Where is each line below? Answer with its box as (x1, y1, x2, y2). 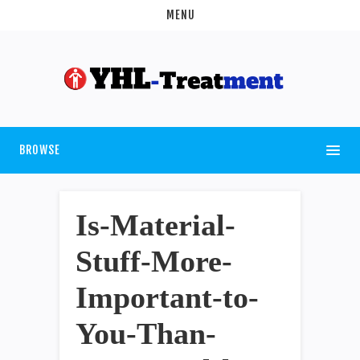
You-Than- (76, 316, 216, 350)
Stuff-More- (76, 243, 232, 278)
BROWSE (19, 142, 60, 157)
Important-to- (76, 280, 259, 314)
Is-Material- (76, 207, 235, 242)
